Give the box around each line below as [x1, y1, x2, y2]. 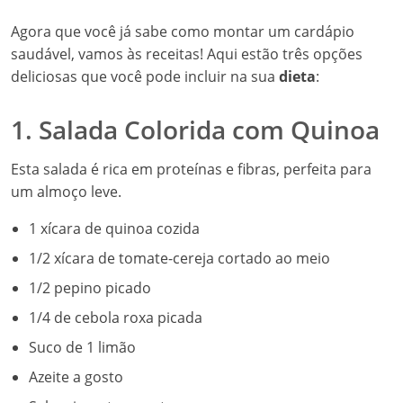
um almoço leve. [11, 182, 121, 201]
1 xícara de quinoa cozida [29, 219, 200, 238]
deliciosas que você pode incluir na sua [11, 67, 279, 86]
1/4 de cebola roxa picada [29, 308, 202, 327]
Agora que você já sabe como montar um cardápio [11, 22, 354, 41]
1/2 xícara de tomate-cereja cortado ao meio [29, 248, 330, 268]
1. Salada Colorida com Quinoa [11, 112, 380, 147]
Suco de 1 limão [29, 337, 136, 357]
